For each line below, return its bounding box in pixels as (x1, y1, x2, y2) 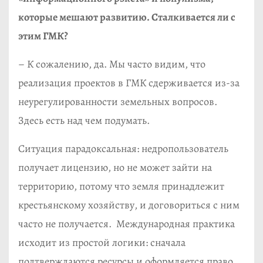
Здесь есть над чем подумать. (18, 113, 150, 127)
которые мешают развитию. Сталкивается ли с (18, 9, 235, 24)
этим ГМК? (18, 28, 68, 43)
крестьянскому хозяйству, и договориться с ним (18, 197, 240, 212)
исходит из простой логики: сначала (18, 235, 186, 249)
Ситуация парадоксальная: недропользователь (18, 141, 228, 156)
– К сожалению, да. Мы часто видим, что (18, 56, 205, 71)
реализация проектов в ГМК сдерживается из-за (18, 75, 240, 90)
